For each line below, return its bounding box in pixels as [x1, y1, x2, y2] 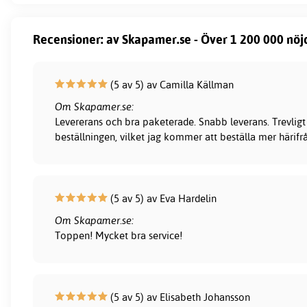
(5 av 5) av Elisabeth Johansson [108, 291, 251, 304]
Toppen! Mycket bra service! [55, 229, 183, 243]
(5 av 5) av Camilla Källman [108, 78, 234, 92]
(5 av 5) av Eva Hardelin [108, 192, 217, 206]
